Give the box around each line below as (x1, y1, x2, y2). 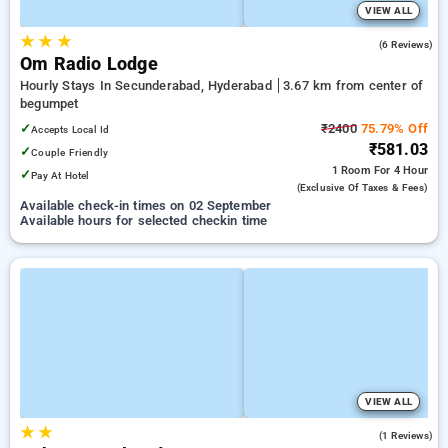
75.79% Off (356, 121, 428, 136)
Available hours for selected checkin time (20, 213, 268, 228)
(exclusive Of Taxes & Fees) (296, 182, 428, 193)
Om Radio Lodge (20, 54, 158, 74)
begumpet (20, 96, 79, 111)
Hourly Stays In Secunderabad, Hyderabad (20, 78, 276, 93)
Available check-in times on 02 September (20, 198, 272, 213)
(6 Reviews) (378, 39, 433, 50)
